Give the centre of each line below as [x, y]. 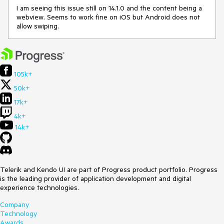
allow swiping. [39, 26]
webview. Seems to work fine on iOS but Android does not [108, 17]
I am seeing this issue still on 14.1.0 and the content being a [109, 8]
